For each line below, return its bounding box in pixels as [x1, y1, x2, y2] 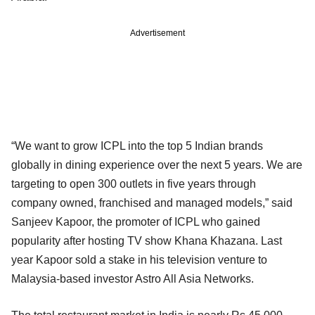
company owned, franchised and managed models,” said [11, 196, 292, 209]
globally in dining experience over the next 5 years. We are [11, 158, 302, 171]
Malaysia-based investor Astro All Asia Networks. [11, 272, 254, 285]
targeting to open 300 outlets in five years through [11, 177, 256, 190]
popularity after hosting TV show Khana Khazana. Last [11, 234, 282, 247]
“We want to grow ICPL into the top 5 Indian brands [11, 139, 263, 152]
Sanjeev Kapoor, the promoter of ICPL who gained [11, 215, 260, 228]
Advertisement [130, 27, 185, 38]
